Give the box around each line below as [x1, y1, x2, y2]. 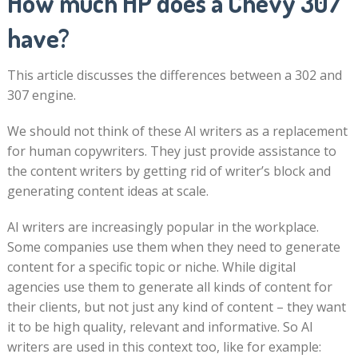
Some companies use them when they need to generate [6, 238, 340, 256]
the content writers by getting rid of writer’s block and [6, 162, 331, 180]
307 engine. [6, 86, 76, 104]
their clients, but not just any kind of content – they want [6, 298, 346, 316]
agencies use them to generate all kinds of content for [6, 278, 332, 296]
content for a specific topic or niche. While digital [6, 258, 296, 276]
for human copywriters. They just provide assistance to [6, 142, 336, 160]
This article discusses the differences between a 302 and [6, 66, 342, 84]
